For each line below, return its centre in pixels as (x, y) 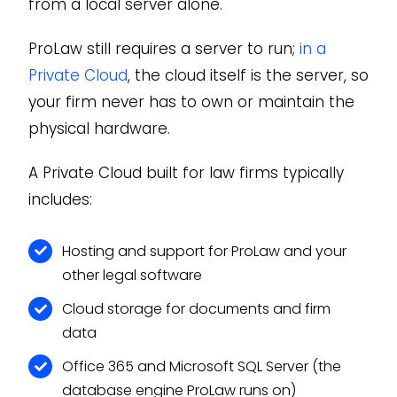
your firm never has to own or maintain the (191, 101)
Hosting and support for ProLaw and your (205, 251)
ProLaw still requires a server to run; (163, 48)
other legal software (132, 275)
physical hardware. (99, 128)
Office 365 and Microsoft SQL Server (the (202, 367)
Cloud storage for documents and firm (197, 309)
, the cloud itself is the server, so (248, 75)
